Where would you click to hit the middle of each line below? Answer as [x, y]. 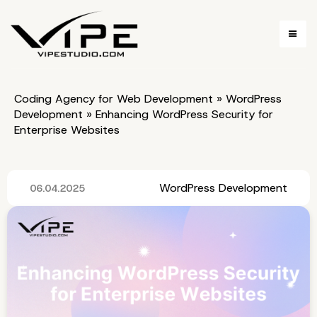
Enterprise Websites [67, 130]
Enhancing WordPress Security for [183, 114]
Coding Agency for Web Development [114, 99]
